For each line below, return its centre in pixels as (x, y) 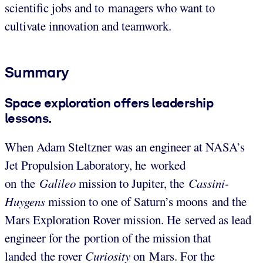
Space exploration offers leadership (109, 102)
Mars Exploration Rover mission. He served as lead (128, 220)
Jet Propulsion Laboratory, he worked (95, 165)
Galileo (59, 183)
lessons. (28, 118)
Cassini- (209, 183)
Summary (37, 72)
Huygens (25, 202)
